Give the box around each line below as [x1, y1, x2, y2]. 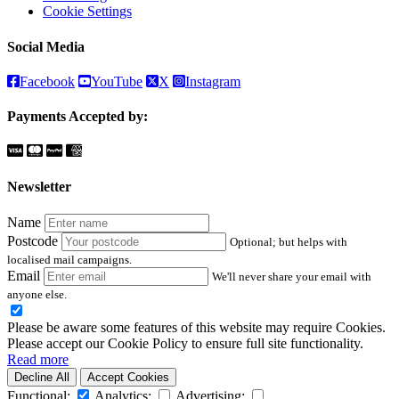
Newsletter [7, 178, 71, 194]
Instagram [185, 73, 240, 89]
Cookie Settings [43, 4, 132, 20]
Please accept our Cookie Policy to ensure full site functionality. [7, 336, 363, 352]
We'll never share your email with [212, 270, 371, 284]
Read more [7, 352, 69, 368]
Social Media [7, 38, 85, 54]
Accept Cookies [87, 370, 169, 385]
